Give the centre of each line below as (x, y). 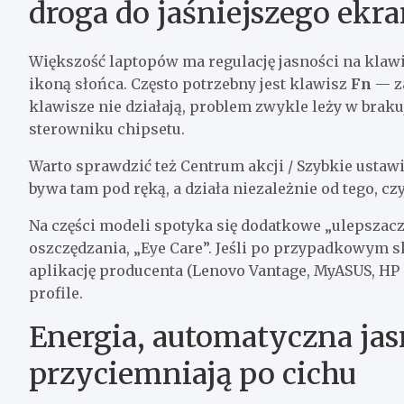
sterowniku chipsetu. (107, 129)
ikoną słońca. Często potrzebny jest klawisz (190, 83)
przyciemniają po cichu (193, 374)
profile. (56, 293)
